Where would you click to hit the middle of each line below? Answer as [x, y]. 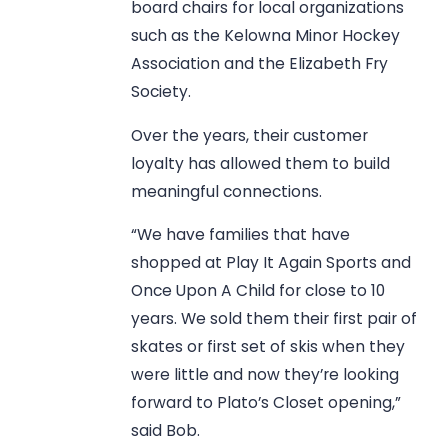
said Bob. [166, 431]
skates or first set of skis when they [268, 347]
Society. [161, 92]
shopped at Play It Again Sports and [271, 263]
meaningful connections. [227, 191]
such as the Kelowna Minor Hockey [266, 36]
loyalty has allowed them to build [261, 163]
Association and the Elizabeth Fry [260, 64]
